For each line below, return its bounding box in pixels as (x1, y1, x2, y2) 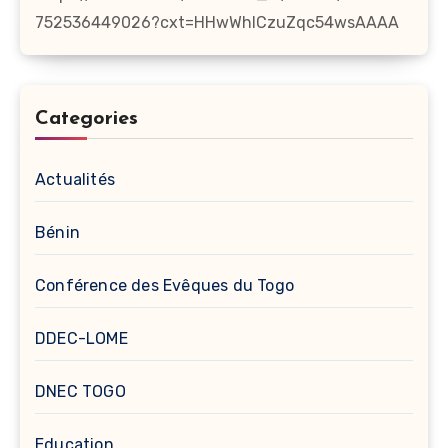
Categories (35, 108, 138, 129)
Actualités (35, 169, 115, 189)
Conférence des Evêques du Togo (35, 275, 294, 295)
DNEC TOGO (35, 381, 126, 401)
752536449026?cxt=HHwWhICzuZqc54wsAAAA (35, 13, 399, 33)
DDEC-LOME (35, 328, 128, 348)
